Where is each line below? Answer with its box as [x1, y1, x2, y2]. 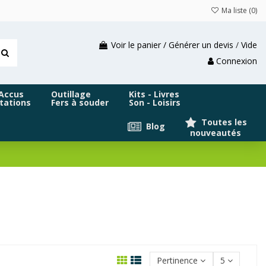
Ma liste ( [220, 5, 251, 15]
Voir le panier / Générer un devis [111, 39, 233, 50]
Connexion [216, 55, 257, 67]
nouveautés [185, 127, 241, 139]
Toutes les [199, 116, 247, 128]
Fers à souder [51, 97, 109, 109]
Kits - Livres [129, 88, 179, 100]
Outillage [51, 88, 91, 100]
